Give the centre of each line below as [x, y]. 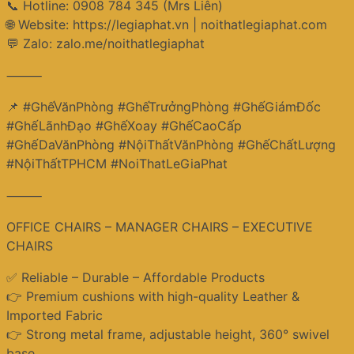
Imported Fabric [55, 316]
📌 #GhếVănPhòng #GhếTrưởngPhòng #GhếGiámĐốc [164, 107]
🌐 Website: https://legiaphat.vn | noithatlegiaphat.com [167, 25]
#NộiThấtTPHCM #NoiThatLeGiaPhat [117, 164]
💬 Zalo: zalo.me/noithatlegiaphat [105, 44]
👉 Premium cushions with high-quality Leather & [153, 297]
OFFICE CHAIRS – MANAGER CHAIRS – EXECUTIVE [160, 227]
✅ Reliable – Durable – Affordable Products [136, 278]
